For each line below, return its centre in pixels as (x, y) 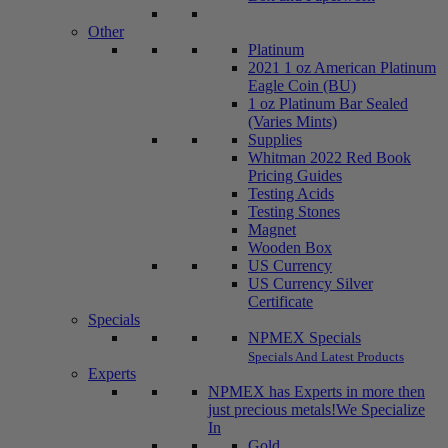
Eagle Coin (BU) (302, 85)
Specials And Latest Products (326, 356)
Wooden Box (290, 247)
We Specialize (380, 409)
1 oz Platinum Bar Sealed (328, 103)
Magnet (272, 229)
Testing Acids (291, 193)
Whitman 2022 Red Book (329, 157)
